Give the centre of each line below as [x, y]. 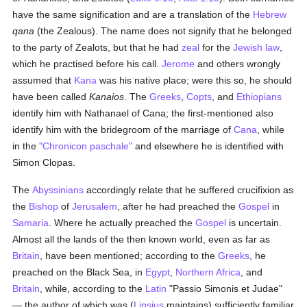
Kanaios [107, 97]
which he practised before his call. [87, 64]
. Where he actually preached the [122, 223]
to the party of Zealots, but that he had [97, 47]
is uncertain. [254, 223]
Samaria [31, 223]
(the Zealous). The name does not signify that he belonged [163, 31]
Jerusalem [95, 206]
